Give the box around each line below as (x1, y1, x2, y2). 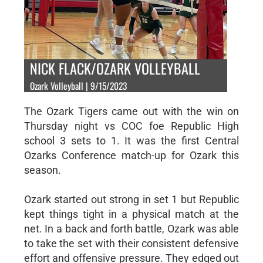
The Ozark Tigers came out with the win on (23, 104, 240, 117)
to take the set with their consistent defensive (23, 237, 240, 249)
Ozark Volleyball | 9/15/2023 (29, 78, 127, 93)
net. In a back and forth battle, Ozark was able (23, 222, 240, 235)
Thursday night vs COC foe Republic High (23, 119, 240, 132)
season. (23, 163, 61, 176)
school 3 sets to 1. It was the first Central (23, 134, 240, 147)
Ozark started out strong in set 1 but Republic (23, 193, 240, 205)
